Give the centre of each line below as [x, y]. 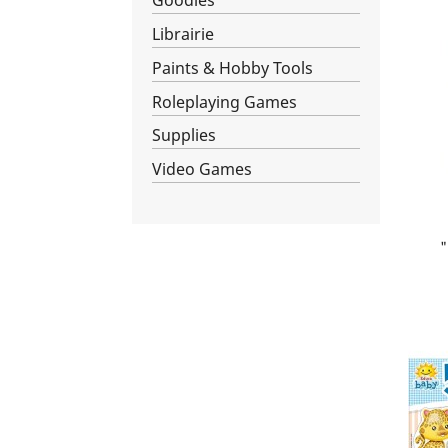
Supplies [184, 135]
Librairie [183, 33]
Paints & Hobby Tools [232, 67]
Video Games [202, 169]
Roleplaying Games [224, 101]
